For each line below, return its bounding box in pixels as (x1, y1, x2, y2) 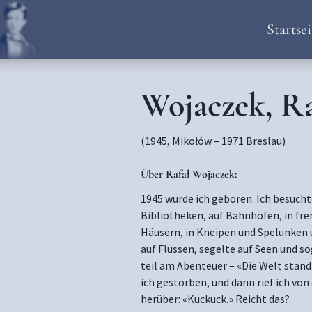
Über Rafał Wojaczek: (141, 167, 237, 181)
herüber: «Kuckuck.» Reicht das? (141, 292, 290, 306)
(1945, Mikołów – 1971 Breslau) (141, 134, 286, 148)
